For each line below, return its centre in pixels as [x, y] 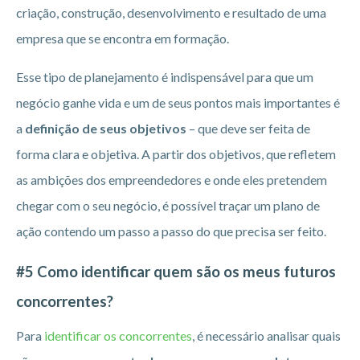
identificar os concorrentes [118, 336]
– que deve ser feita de [248, 129]
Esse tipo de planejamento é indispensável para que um [165, 77]
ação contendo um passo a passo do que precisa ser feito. [171, 231]
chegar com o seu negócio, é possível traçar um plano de [168, 206]
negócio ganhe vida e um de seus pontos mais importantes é [178, 103]
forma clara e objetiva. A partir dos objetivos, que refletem [176, 154]
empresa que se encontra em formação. [123, 39]
